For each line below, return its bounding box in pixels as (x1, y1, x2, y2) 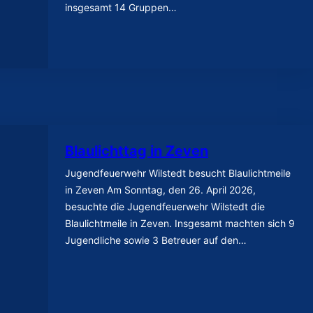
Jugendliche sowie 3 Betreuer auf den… (65, 233, 247, 246)
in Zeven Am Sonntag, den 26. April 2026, (65, 183, 256, 196)
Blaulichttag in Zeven (65, 142, 209, 159)
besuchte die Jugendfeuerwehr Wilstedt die (65, 200, 265, 212)
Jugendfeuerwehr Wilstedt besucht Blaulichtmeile (65, 166, 291, 179)
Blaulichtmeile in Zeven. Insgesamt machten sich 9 (65, 217, 296, 229)
